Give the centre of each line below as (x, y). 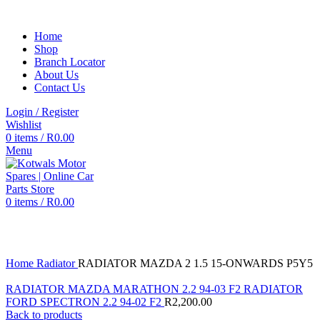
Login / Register (42, 112)
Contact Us (60, 87)
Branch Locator (70, 62)
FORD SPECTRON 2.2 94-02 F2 (85, 302)
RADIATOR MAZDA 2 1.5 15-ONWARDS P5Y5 (195, 263)
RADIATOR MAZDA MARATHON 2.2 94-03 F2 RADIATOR (154, 289)
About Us (56, 75)
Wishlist (24, 125)
